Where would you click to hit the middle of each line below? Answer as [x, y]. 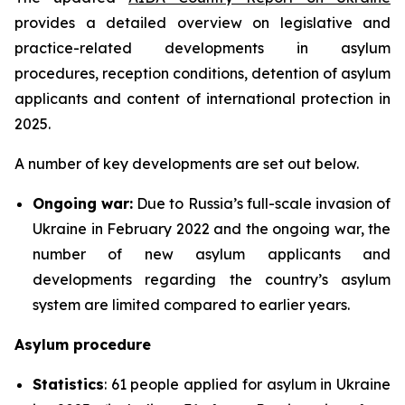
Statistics [68, 384]
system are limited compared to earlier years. [191, 305]
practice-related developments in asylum [202, 48]
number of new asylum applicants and [212, 254]
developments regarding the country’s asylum [212, 279]
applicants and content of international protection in [202, 99]
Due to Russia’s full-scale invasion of [262, 203]
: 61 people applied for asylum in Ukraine [247, 384]
